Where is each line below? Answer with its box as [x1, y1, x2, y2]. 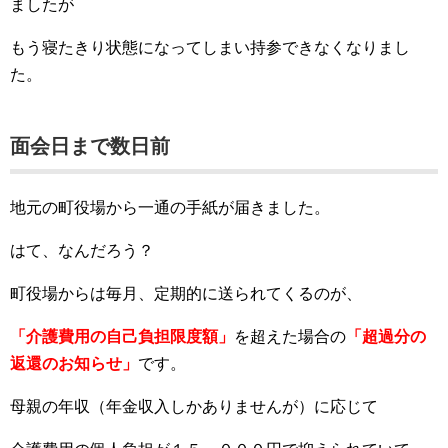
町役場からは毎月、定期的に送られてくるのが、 [10, 285, 362, 303]
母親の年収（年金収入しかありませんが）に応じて [10, 398, 378, 416]
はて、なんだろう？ [10, 242, 154, 260]
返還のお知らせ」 [10, 355, 138, 373]
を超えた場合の [234, 328, 346, 346]
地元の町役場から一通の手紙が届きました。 [10, 199, 330, 217]
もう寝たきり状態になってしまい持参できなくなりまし [10, 39, 410, 57]
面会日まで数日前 [10, 135, 170, 158]
